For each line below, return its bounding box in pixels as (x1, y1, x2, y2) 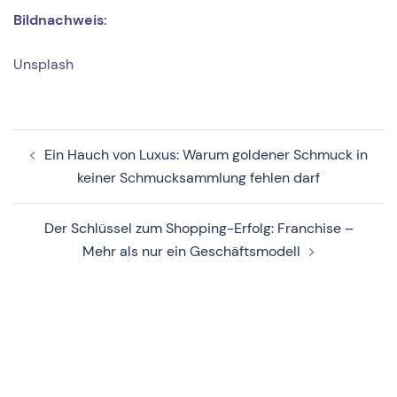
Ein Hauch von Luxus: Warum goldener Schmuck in (43, 145, 368, 165)
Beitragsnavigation (12, 127, 206, 155)
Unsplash (13, 55, 74, 74)
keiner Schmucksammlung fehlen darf (77, 168, 320, 188)
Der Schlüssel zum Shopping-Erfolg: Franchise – (43, 219, 354, 238)
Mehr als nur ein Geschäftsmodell (82, 242, 300, 261)
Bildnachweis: (13, 11, 111, 30)
